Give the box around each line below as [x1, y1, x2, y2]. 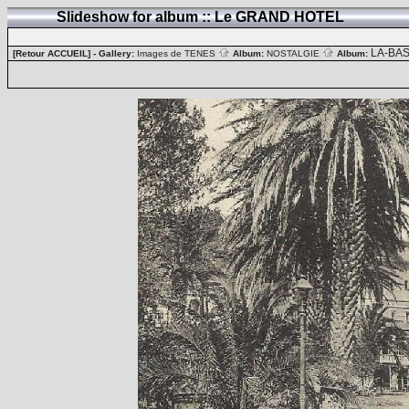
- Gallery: [90, 48, 137, 58]
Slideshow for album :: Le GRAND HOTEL [53, 9, 348, 25]
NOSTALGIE [267, 48, 322, 58]
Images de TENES [137, 48, 218, 58]
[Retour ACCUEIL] [13, 48, 90, 58]
